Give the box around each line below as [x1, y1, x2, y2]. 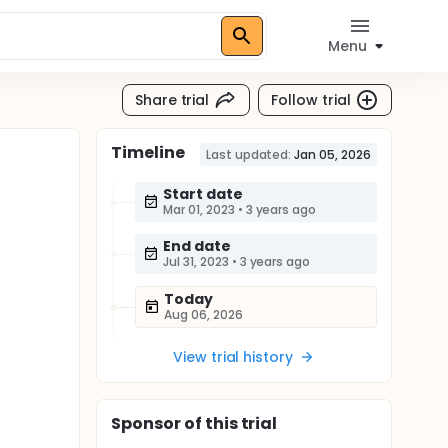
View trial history [172, 347, 294, 367]
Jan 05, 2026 [294, 146, 371, 163]
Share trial [134, 89, 210, 110]
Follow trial [271, 89, 351, 110]
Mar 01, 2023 [163, 201, 235, 218]
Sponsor [111, 412, 181, 435]
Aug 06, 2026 [164, 306, 243, 323]
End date [163, 236, 231, 256]
